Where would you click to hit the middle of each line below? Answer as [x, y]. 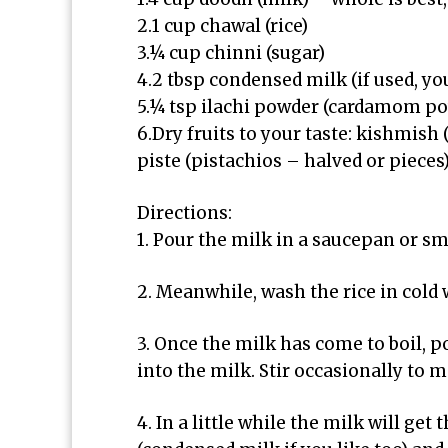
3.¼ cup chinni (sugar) [231, 53]
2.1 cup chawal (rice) [222, 26]
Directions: [184, 213]
